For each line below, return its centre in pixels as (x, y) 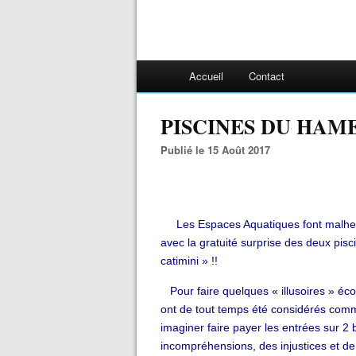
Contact (267, 76)
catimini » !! (189, 261)
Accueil (206, 76)
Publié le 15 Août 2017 (219, 150)
